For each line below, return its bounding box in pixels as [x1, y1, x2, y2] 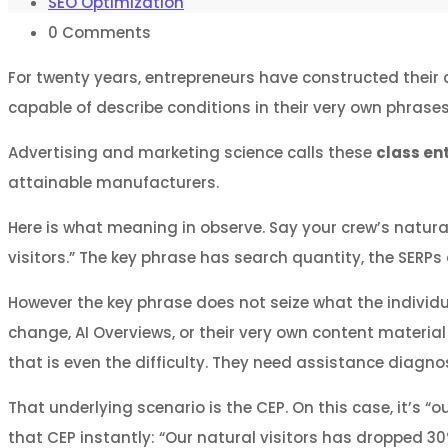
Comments [58, 22, 151, 44]
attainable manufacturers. [8, 172, 219, 194]
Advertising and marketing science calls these [8, 142, 376, 164]
